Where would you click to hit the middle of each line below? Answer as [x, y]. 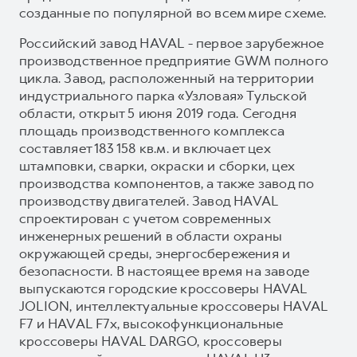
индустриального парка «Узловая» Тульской [163, 95]
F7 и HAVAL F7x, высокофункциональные [151, 323]
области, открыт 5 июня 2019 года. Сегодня [158, 113]
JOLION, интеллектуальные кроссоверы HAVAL [174, 306]
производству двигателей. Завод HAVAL [149, 200]
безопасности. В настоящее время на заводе [165, 271]
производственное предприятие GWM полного [174, 60]
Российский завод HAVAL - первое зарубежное [172, 43]
